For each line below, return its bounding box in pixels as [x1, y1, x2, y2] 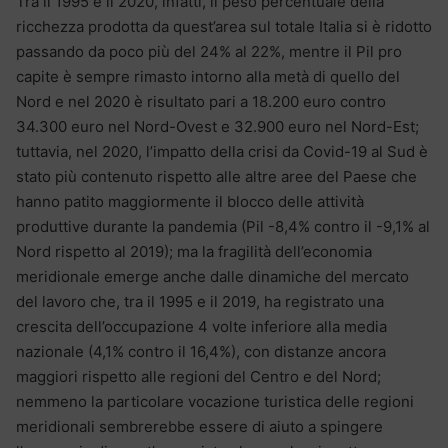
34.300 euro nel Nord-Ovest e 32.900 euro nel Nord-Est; [16, 117, 419, 137]
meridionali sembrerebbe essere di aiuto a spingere [16, 417, 383, 437]
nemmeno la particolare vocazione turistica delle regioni [16, 392, 414, 412]
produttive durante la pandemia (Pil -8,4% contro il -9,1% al [16, 217, 430, 237]
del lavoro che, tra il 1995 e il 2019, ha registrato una [16, 292, 384, 312]
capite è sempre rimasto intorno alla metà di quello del [16, 67, 400, 87]
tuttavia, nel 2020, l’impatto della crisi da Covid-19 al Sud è [16, 142, 428, 162]
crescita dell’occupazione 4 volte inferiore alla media [16, 317, 387, 337]
